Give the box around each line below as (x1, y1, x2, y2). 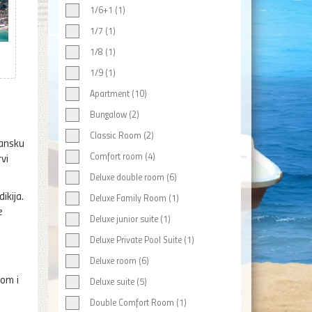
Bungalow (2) (89, 108, 139, 120)
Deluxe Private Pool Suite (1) (89, 233, 194, 246)
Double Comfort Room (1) (89, 296, 187, 309)
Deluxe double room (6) (89, 171, 177, 183)
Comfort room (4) (89, 150, 155, 162)
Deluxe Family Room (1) (89, 192, 179, 204)
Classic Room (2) (89, 129, 154, 141)
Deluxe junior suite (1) (89, 212, 171, 225)
